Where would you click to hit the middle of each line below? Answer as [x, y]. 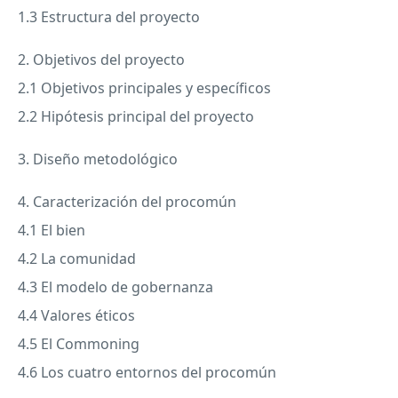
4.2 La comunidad [77, 258]
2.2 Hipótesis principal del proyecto [136, 116]
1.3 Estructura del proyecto [109, 16]
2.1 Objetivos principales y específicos [144, 88]
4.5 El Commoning [79, 343]
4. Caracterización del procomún [127, 201]
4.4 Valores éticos [76, 315]
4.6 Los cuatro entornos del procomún [147, 372]
